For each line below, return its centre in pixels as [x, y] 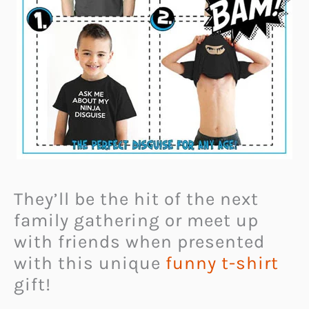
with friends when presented [139, 241]
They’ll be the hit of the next [136, 199]
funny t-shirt [222, 263]
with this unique [90, 263]
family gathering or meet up [136, 220]
